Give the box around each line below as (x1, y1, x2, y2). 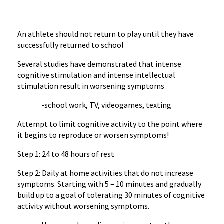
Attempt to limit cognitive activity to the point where (17, 119, 202, 129)
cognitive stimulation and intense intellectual (17, 70, 175, 80)
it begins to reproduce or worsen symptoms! (17, 130, 169, 140)
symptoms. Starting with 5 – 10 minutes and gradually (17, 179, 201, 189)
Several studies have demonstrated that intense (17, 59, 181, 69)
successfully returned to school (17, 40, 124, 50)
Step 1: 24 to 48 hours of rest (17, 149, 114, 159)
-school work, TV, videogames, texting (17, 100, 171, 110)
